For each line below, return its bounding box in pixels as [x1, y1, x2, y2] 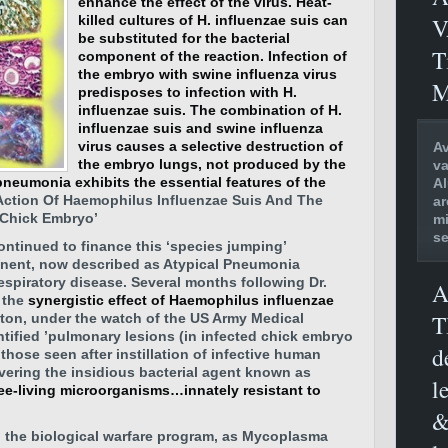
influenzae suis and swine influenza [78, 120, 323, 136]
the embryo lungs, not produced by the [78, 156, 346, 172]
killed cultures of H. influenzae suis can [78, 12, 348, 28]
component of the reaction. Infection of [78, 48, 347, 64]
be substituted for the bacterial [78, 30, 290, 46]
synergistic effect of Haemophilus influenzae [28, 292, 334, 308]
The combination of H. [186, 102, 342, 118]
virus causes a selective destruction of [78, 138, 343, 154]
